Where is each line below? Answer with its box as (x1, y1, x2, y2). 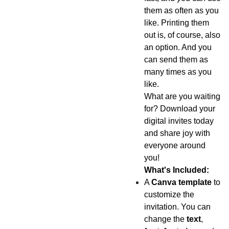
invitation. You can (144, 202, 211, 211)
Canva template (151, 178, 212, 187)
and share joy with (144, 129, 210, 138)
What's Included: (144, 166, 209, 174)
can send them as (144, 55, 208, 64)
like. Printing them (144, 18, 209, 27)
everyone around (144, 141, 205, 150)
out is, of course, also (144, 31, 220, 39)
